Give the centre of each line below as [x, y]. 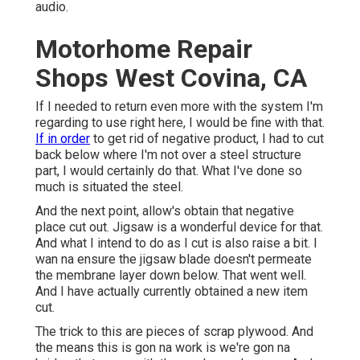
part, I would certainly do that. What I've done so [169, 171]
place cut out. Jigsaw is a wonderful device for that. [179, 227]
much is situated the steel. [109, 187]
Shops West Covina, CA [171, 78]
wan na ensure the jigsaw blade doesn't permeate [174, 260]
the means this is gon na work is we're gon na [163, 348]
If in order [63, 139]
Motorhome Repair [144, 49]
